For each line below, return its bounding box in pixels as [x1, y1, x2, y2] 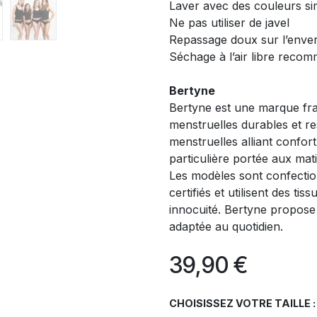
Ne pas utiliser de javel [169, 16, 289, 30]
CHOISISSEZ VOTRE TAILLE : [169, 297, 316, 309]
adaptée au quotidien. [169, 219, 283, 234]
